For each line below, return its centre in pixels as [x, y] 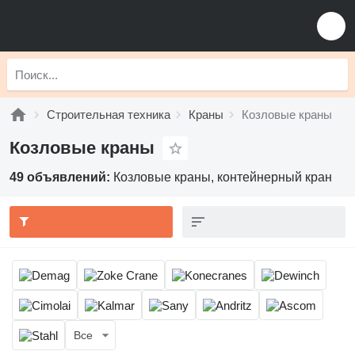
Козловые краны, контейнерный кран [223, 177]
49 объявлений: [61, 177]
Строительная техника [109, 115]
